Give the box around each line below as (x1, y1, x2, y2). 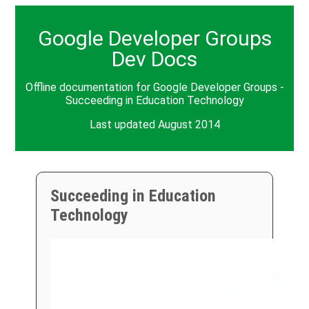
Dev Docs (112, 46, 197, 71)
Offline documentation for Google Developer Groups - (25, 80, 284, 94)
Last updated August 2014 (89, 117, 220, 131)
